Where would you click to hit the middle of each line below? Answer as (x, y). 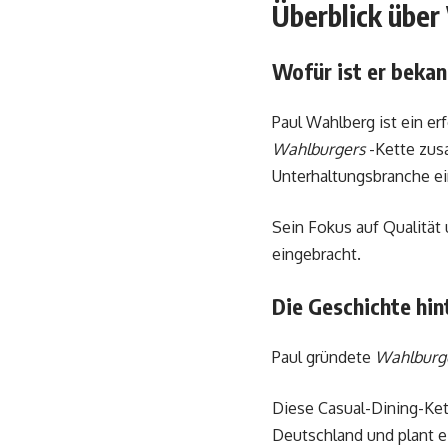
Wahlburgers (318, 149)
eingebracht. (316, 254)
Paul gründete (323, 357)
